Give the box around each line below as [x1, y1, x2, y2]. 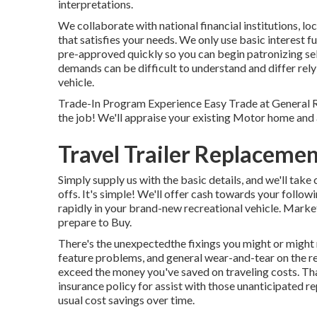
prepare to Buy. [58, 215, 132, 229]
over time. [144, 293, 195, 306]
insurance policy [58, 279, 136, 292]
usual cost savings [58, 293, 144, 306]
